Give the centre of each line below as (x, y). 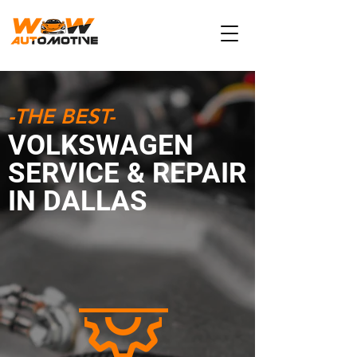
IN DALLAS (78, 201)
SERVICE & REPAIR (127, 173)
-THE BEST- (61, 117)
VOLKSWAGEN (101, 145)
